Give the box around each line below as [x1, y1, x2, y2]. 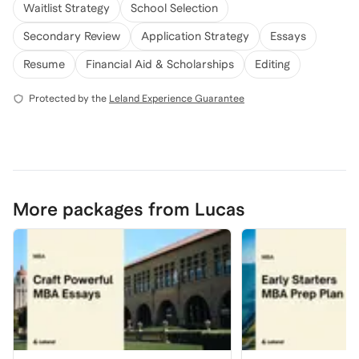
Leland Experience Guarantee [109, 93, 244, 104]
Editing [255, 58, 290, 71]
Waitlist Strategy [23, 2, 110, 14]
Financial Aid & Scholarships [86, 58, 234, 71]
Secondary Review [23, 30, 120, 42]
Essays [270, 30, 306, 42]
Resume [23, 58, 65, 71]
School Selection [131, 2, 218, 14]
